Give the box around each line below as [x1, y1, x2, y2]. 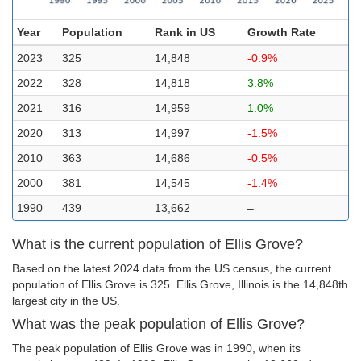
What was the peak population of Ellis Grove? [12, 316, 305, 332]
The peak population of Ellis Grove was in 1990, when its [12, 342, 301, 355]
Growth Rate [247, 26, 316, 39]
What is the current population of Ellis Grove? [12, 236, 303, 252]
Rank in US [155, 26, 215, 39]
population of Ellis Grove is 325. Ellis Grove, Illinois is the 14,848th [12, 278, 348, 291]
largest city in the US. [12, 294, 120, 307]
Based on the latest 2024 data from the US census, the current [12, 262, 331, 275]
